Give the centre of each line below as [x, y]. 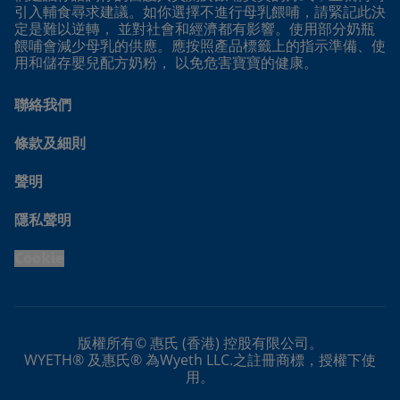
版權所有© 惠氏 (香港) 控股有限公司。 [200, 343]
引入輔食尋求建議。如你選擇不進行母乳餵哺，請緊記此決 [200, 12]
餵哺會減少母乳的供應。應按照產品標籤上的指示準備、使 [200, 46]
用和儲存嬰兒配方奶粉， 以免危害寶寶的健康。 [166, 63]
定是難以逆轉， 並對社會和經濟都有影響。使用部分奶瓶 [195, 29]
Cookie [39, 258]
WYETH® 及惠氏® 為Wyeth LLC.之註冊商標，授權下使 [200, 360]
